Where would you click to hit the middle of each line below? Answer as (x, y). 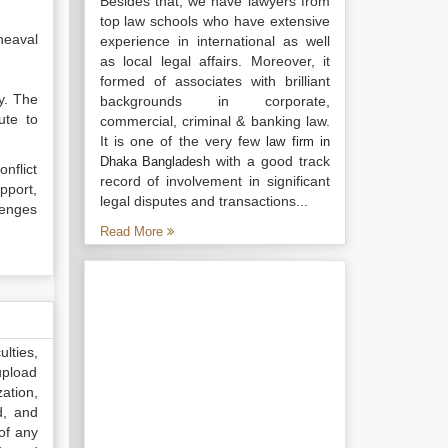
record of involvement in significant (214, 181)
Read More (133, 231)
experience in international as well (214, 41)
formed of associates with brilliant (214, 81)
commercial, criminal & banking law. (214, 121)
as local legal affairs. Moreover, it (214, 61)
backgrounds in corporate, (214, 101)
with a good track (270, 161)
